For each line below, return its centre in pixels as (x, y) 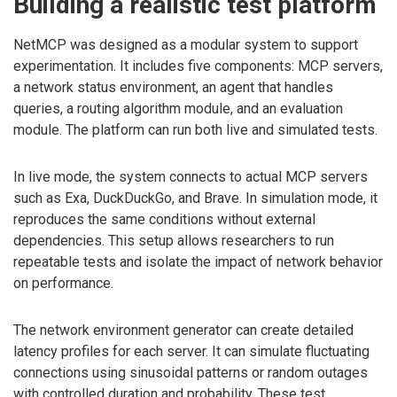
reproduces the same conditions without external (164, 220)
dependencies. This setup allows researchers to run (174, 241)
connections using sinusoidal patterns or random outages (191, 372)
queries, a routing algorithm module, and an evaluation (178, 109)
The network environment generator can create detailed (183, 330)
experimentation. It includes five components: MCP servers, (198, 66)
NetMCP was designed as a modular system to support (186, 45)
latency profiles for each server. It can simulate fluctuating (191, 351)
